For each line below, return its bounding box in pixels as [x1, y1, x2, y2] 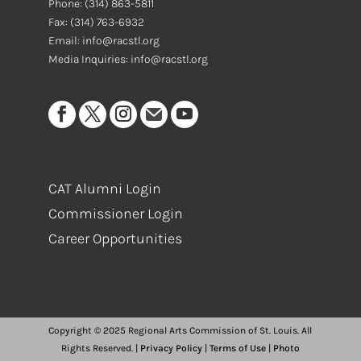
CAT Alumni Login [48, 180, 161, 198]
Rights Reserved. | [60, 342, 140, 354]
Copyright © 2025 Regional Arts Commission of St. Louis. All [48, 324, 313, 336]
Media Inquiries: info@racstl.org [48, 52, 208, 66]
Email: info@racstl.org [48, 33, 160, 48]
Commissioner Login [48, 205, 183, 223]
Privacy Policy [139, 342, 202, 354]
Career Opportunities [48, 230, 182, 248]
